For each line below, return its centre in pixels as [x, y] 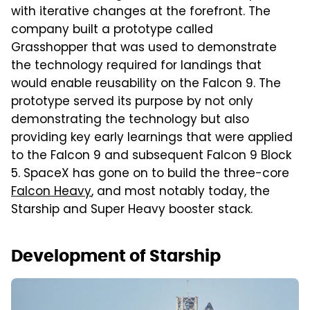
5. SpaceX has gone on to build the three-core [150, 175]
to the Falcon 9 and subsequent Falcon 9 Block [151, 157]
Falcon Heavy [51, 193]
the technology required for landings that [136, 67]
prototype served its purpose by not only [132, 103]
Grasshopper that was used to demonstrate [144, 49]
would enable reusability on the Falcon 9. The [146, 85]
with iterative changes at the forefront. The [141, 13]
